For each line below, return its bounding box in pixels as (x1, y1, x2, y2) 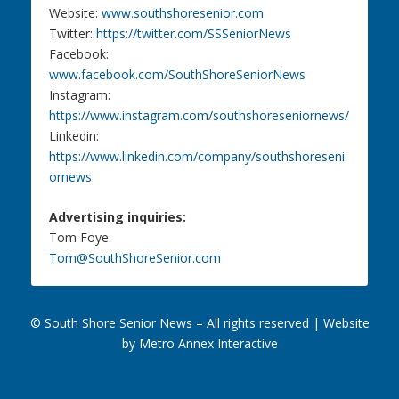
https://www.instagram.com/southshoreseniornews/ (48, 106, 349, 124)
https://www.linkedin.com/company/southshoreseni (48, 147, 345, 165)
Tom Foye (48, 229, 109, 247)
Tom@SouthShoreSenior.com (48, 249, 221, 267)
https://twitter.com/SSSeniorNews (95, 24, 291, 42)
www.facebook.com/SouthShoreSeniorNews (48, 65, 305, 83)
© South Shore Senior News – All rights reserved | (29, 314, 323, 332)
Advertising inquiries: (48, 208, 186, 226)
